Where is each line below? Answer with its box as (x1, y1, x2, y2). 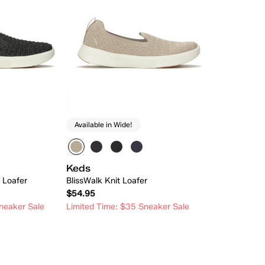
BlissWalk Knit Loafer (66, 175, 148, 186)
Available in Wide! (75, 120, 133, 130)
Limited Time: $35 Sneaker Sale (66, 201, 190, 212)
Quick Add (116, 232, 161, 243)
